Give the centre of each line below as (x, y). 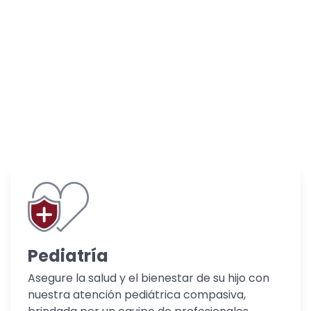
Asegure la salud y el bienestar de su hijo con (149, 278)
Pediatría (68, 256)
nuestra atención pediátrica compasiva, (137, 295)
